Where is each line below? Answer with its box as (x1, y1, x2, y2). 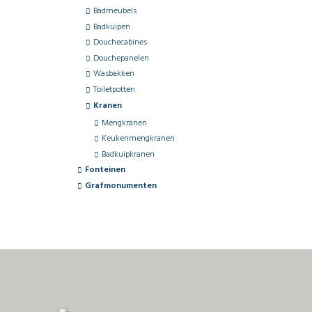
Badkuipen (93, 19, 130, 34)
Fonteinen (84, 163, 125, 178)
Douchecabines (93, 36, 147, 50)
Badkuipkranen (101, 147, 155, 162)
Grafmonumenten (84, 178, 157, 193)
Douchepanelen (93, 51, 149, 65)
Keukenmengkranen (101, 132, 175, 146)
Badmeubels (93, 4, 136, 18)
